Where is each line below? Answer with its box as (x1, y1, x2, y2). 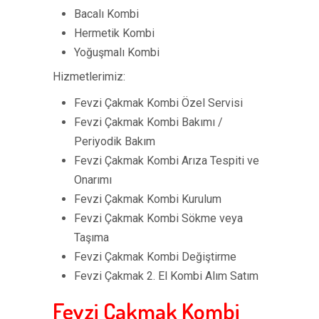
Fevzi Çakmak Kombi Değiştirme (74, 250, 236, 263)
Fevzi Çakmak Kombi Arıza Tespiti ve (74, 154, 259, 167)
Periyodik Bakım (74, 135, 155, 148)
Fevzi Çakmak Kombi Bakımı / (74, 115, 223, 129)
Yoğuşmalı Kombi (74, 46, 159, 59)
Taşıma (74, 231, 109, 244)
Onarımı (74, 173, 112, 187)
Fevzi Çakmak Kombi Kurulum (74, 192, 221, 206)
